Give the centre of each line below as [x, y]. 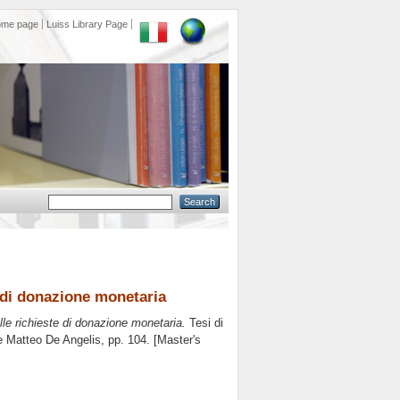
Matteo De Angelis [54, 340]
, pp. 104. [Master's [151, 340]
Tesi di [204, 323]
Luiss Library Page [87, 24]
